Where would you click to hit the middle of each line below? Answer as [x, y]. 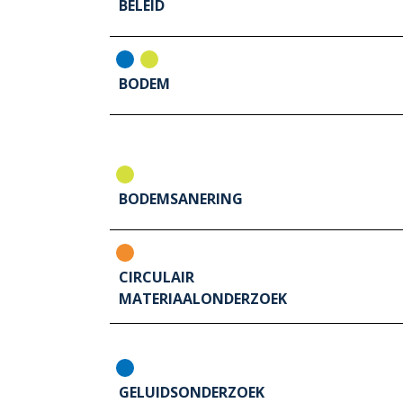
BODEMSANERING [181, 199]
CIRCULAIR [157, 278]
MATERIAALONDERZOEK [203, 299]
